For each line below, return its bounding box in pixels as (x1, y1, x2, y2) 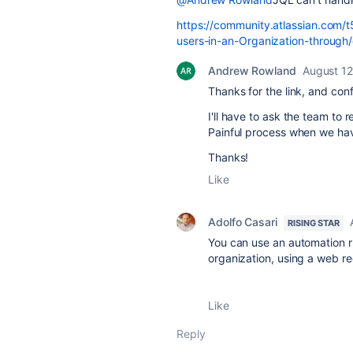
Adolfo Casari (208, 215, 277, 229)
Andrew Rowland (208, 64, 296, 77)
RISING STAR (287, 217, 340, 229)
